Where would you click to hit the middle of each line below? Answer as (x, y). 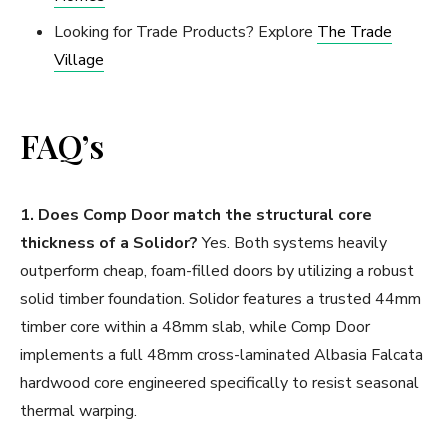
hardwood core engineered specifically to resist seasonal (219, 382)
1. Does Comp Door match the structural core (196, 214)
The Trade (354, 31)
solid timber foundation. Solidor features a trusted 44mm (220, 298)
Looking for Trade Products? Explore (185, 31)
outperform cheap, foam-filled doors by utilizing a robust (217, 270)
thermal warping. (78, 410)
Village (79, 59)
